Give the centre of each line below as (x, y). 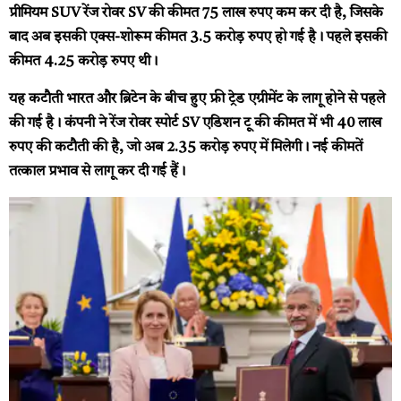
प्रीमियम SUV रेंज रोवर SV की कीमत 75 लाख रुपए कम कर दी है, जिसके (196, 14)
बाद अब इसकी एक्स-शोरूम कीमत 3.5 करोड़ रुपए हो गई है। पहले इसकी (198, 38)
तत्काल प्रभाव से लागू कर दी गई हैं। (97, 171)
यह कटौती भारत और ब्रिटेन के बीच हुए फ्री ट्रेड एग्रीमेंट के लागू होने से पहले (197, 99)
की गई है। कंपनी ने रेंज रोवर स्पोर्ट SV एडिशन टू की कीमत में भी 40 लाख (195, 123)
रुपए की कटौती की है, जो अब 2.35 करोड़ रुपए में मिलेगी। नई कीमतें (186, 147)
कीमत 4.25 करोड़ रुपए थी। (83, 62)
